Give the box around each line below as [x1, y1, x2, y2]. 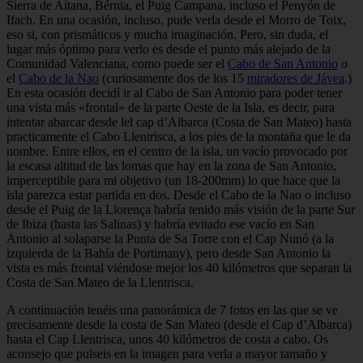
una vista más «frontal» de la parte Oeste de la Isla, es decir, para [6, 100, 335, 114]
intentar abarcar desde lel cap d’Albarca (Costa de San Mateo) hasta [6, 114, 352, 129]
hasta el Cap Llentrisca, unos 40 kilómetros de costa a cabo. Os [6, 331, 328, 346]
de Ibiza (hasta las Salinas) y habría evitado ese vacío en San [6, 216, 314, 231]
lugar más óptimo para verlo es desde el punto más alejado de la [6, 41, 331, 56]
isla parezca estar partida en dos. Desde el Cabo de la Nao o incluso [6, 187, 351, 202]
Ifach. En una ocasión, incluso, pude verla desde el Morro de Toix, [6, 12, 346, 27]
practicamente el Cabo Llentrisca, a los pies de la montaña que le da [6, 129, 351, 143]
